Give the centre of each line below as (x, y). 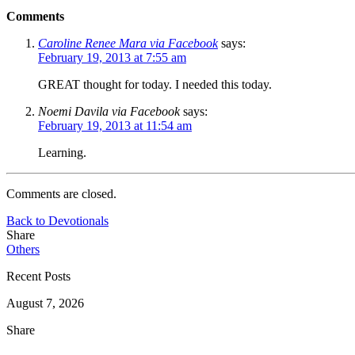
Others (23, 249)
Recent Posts (38, 276)
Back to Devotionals (57, 220)
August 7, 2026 (45, 303)
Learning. (62, 152)
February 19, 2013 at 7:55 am (112, 57)
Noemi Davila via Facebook (109, 111)
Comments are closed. (61, 193)
